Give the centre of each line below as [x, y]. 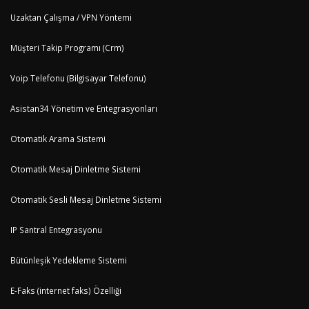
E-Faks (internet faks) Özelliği [66, 290]
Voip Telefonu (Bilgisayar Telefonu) [78, 78]
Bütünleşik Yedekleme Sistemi [69, 260]
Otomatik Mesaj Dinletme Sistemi [76, 169]
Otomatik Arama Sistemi [58, 139]
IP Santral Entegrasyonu [56, 230]
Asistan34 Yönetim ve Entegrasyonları [84, 108]
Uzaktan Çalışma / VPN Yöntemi [71, 17]
